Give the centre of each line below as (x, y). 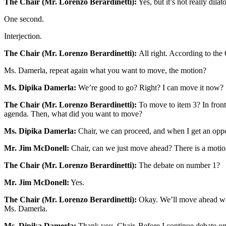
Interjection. (23, 36)
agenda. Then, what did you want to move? (73, 114)
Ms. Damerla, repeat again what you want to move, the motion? (105, 71)
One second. (24, 19)
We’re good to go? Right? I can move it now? (150, 88)
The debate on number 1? (178, 165)
